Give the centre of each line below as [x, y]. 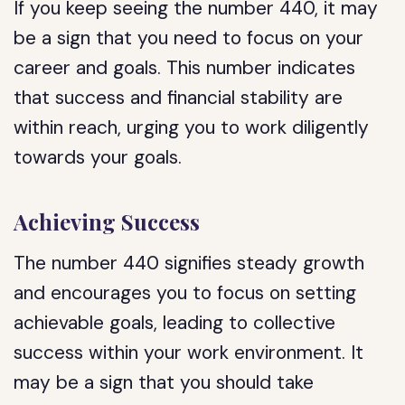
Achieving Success [107, 221]
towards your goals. [98, 157]
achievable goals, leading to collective [175, 323]
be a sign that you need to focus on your [189, 38]
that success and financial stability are [179, 98]
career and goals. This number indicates [185, 68]
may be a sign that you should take [164, 382]
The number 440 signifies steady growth [189, 263]
